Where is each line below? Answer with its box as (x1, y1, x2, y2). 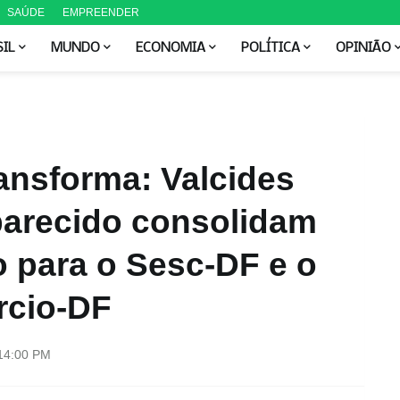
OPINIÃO (335, 41, 391, 55)
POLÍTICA (240, 41, 300, 55)
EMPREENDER (62, 6, 139, 19)
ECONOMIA (135, 41, 205, 55)
